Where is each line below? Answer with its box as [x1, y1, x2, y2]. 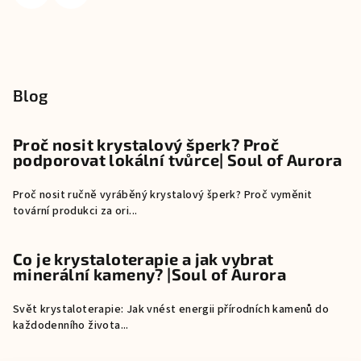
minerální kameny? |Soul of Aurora [13, 263, 287, 284]
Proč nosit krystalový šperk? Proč [13, 134, 280, 154]
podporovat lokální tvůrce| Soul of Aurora [13, 149, 342, 169]
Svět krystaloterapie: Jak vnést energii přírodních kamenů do [13, 301, 329, 317]
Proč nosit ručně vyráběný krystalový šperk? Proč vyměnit [13, 186, 313, 203]
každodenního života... [13, 317, 129, 334]
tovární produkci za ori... [13, 202, 138, 219]
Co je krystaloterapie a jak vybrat [13, 248, 274, 268]
